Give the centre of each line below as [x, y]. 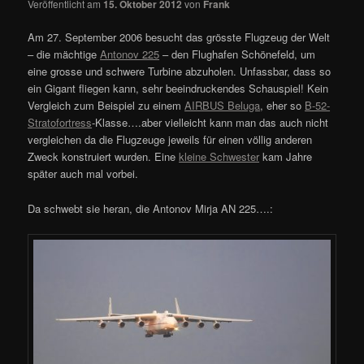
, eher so [283, 106]
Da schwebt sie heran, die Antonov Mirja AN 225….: [151, 208]
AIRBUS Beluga [223, 106]
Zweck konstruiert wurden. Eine [104, 157]
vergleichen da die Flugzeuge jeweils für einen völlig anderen [170, 140]
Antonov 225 [130, 54]
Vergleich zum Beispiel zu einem [106, 106]
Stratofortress [60, 123]
